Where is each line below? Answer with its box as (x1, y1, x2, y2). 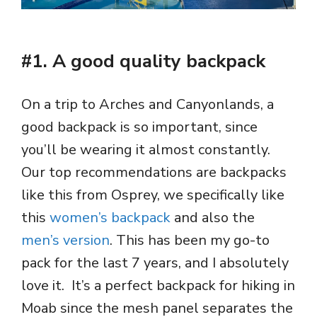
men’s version (21, 231, 110, 250)
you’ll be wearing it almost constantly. (21, 140, 274, 160)
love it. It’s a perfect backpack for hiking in (21, 276, 295, 296)
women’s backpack (50, 208, 171, 228)
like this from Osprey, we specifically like (21, 185, 284, 205)
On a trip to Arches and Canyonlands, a (21, 95, 274, 115)
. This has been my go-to (110, 231, 270, 250)
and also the (171, 208, 255, 228)
